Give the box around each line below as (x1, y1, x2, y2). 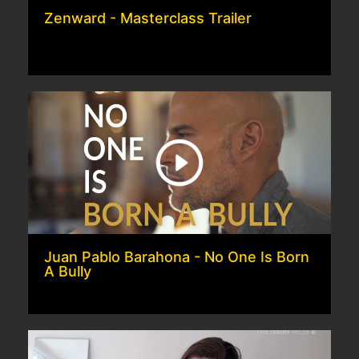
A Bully (44, 263, 91, 280)
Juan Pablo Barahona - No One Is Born (44, 248, 309, 265)
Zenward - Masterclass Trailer (44, 10, 252, 26)
